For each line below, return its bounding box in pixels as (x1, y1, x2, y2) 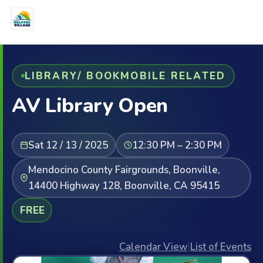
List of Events (190, 240, 251, 254)
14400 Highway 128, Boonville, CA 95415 (28, 178, 220, 193)
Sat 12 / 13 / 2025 (28, 138, 108, 152)
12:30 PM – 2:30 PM (131, 138, 222, 152)
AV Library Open (12, 92, 168, 119)
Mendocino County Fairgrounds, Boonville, (28, 163, 220, 177)
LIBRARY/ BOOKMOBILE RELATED (24, 69, 226, 83)
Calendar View (119, 240, 187, 254)
